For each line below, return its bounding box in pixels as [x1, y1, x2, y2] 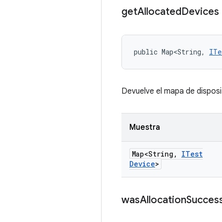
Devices [181, 5, 219, 18]
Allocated [137, 5, 181, 18]
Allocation [140, 194, 186, 206]
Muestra [129, 122, 160, 132]
